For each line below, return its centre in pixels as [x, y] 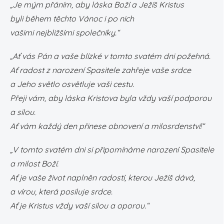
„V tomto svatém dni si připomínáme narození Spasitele [112, 149]
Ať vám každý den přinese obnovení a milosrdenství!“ [107, 126]
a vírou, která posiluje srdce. [61, 191]
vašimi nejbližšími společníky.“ [65, 32]
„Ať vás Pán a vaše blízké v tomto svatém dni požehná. [110, 56]
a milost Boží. [34, 163]
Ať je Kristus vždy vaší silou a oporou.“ [79, 205]
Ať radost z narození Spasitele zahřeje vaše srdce [100, 70]
